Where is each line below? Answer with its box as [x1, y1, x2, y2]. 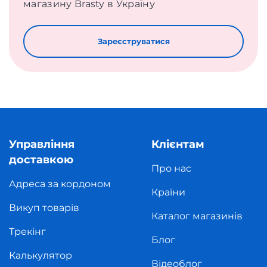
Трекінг [9, 226, 46, 237]
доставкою [9, 153, 73, 166]
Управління [9, 138, 74, 151]
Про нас [151, 163, 191, 174]
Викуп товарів [9, 202, 79, 213]
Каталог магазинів [151, 210, 243, 222]
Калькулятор [9, 250, 72, 261]
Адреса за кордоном [9, 178, 111, 190]
